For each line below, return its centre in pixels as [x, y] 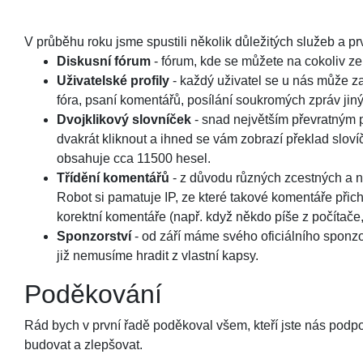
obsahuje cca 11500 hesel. [134, 158]
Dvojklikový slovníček [124, 120]
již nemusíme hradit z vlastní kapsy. [158, 256]
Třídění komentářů [113, 178]
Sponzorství [94, 236]
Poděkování [93, 294]
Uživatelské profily [113, 81]
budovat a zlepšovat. [83, 345]
